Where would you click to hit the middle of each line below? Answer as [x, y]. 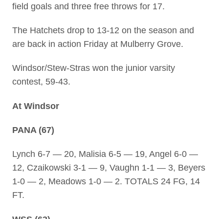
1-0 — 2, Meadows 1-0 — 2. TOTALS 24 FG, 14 [106, 182]
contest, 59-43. [41, 82]
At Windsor [35, 106]
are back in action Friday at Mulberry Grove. [98, 44]
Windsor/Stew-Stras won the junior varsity [93, 68]
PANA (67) [33, 130]
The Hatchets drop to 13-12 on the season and [103, 30]
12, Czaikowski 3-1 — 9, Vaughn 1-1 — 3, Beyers [109, 168]
